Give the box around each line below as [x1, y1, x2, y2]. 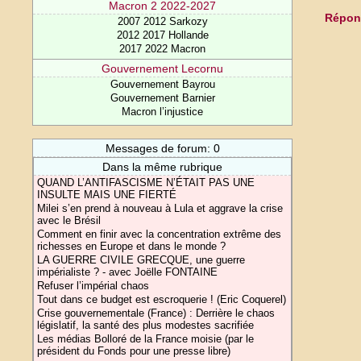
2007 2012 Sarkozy [117, 15, 208, 27]
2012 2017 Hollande [116, 29, 209, 41]
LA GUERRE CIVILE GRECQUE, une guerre [37, 254, 246, 266]
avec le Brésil [37, 214, 102, 226]
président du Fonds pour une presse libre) [37, 345, 231, 357]
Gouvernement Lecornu [102, 62, 224, 75]
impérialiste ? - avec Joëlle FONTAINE [37, 266, 218, 278]
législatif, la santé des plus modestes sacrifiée [37, 319, 255, 331]
